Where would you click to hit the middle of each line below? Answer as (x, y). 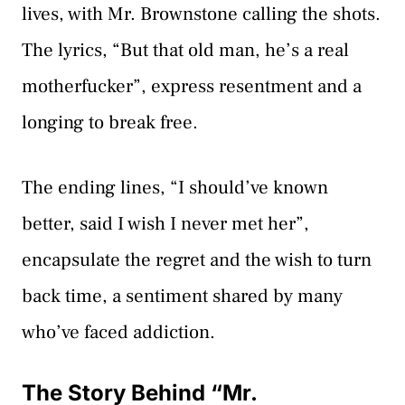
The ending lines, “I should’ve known (175, 187)
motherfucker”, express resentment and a (192, 87)
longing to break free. (110, 123)
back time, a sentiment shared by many (182, 296)
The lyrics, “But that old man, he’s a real (185, 51)
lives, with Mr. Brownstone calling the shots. (201, 14)
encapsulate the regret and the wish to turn (197, 259)
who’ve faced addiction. (118, 332)
